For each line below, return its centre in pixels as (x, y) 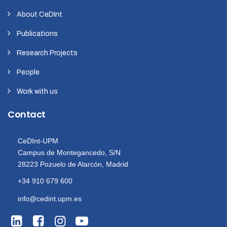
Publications (37, 34)
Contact (27, 115)
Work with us (37, 92)
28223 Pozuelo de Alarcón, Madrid (73, 164)
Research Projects (47, 53)
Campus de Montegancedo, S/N (69, 153)
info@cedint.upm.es (50, 199)
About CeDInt (40, 15)
